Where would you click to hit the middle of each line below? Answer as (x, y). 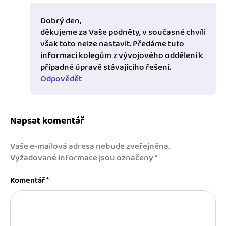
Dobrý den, (61, 21)
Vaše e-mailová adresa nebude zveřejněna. (90, 147)
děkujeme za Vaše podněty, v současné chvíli (123, 33)
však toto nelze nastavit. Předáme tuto (112, 44)
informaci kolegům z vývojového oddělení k (122, 56)
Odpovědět (61, 79)
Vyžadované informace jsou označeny (82, 158)
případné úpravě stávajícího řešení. (106, 67)
